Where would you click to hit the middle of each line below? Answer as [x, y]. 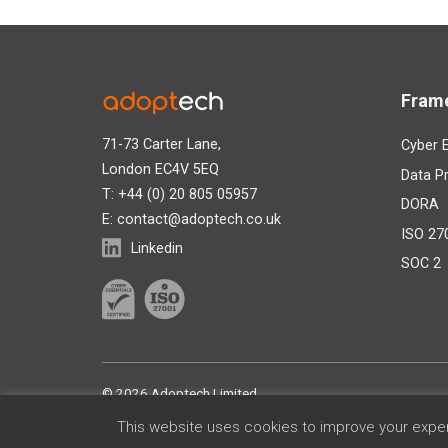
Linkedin [157, 249]
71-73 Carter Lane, [161, 144]
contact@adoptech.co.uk [199, 219]
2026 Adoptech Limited [186, 393]
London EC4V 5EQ [160, 169]
